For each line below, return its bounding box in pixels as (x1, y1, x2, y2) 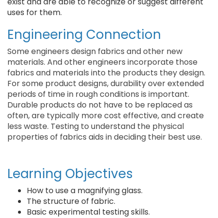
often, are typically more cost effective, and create (7, 110, 204, 121)
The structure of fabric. (27, 196, 115, 207)
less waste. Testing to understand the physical (7, 121, 184, 132)
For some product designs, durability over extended (7, 78, 204, 89)
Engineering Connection (7, 26, 161, 43)
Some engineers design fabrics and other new (7, 46, 182, 57)
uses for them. (7, 7, 62, 18)
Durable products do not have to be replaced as (7, 99, 193, 110)
